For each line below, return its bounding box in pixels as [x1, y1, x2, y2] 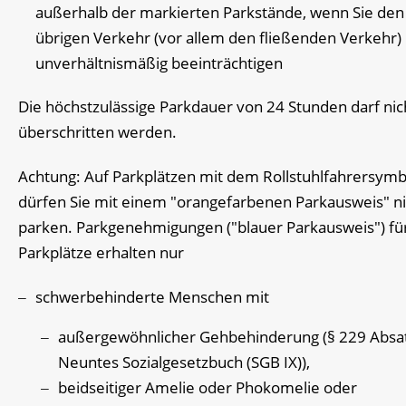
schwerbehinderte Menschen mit [35, 285, 269, 307]
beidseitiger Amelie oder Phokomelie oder [58, 376, 357, 398]
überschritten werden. [18, 121, 177, 143]
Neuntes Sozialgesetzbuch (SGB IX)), [58, 351, 310, 372]
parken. [18, 217, 76, 238]
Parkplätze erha [18, 242, 129, 264]
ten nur [132, 242, 184, 264]
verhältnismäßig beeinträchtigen [53, 52, 283, 73]
